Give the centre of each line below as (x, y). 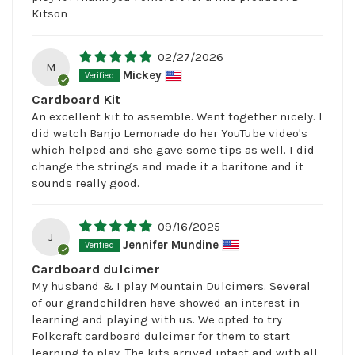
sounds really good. (86, 183)
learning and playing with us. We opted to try (157, 319)
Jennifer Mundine (171, 245)
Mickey (142, 75)
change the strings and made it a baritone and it (168, 166)
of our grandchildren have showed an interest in (166, 302)
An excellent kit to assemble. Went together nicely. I (177, 116)
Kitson (50, 13)
